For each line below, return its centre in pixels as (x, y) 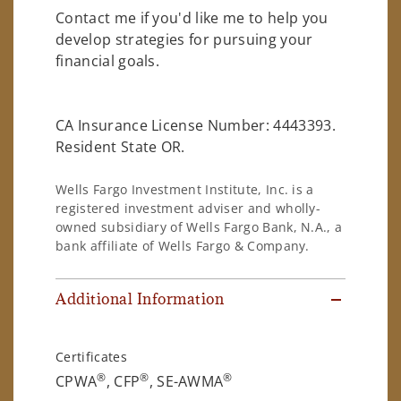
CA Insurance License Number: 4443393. (196, 125)
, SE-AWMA (186, 382)
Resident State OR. (123, 146)
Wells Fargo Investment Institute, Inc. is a (185, 190)
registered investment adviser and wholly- (188, 209)
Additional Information (140, 299)
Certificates (91, 357)
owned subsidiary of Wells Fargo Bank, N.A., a (199, 227)
